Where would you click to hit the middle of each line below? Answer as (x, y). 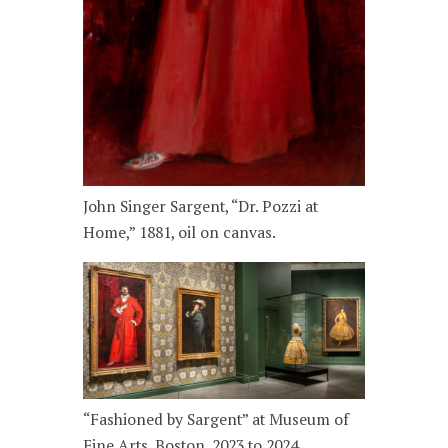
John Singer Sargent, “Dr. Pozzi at (201, 207)
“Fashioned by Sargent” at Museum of (216, 419)
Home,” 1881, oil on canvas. (180, 233)
